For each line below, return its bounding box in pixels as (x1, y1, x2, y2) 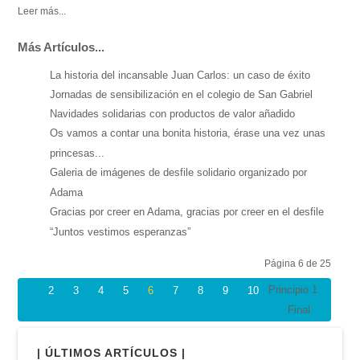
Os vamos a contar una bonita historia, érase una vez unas (50, 127, 326, 140)
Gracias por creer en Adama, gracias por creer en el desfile (50, 206, 325, 219)
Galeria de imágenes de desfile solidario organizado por (50, 166, 308, 179)
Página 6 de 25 (264, 258, 331, 269)
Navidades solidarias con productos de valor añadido (50, 108, 296, 121)
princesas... (50, 147, 105, 160)
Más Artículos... (18, 40, 105, 55)
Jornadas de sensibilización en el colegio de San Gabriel (50, 88, 313, 101)
